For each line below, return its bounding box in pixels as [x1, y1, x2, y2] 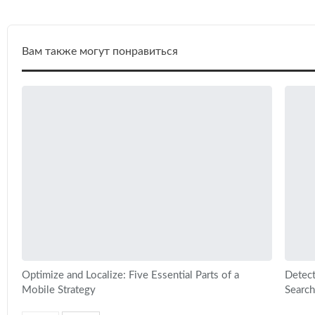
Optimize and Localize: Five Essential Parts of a [22, 269, 239, 281]
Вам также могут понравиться [22, 45, 178, 57]
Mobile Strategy [22, 284, 96, 295]
